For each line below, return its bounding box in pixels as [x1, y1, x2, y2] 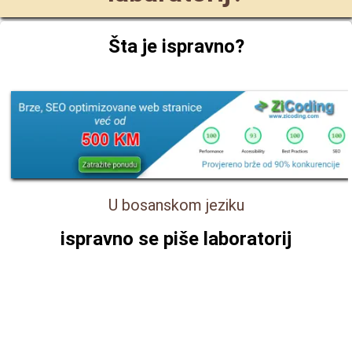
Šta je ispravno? [108, 35, 244, 57]
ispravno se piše [60, 227, 203, 250]
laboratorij [203, 227, 291, 250]
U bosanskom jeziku [108, 195, 244, 214]
